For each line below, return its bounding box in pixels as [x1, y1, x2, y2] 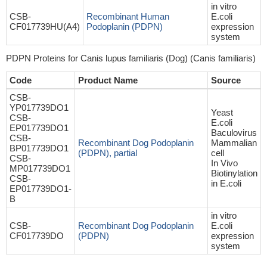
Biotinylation [211, 168, 257, 178]
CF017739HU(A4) [10, 21, 80, 32]
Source [211, 75, 241, 85]
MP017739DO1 [10, 163, 70, 173]
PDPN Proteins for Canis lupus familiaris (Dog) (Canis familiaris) [6, 53, 256, 63]
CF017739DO [10, 231, 64, 241]
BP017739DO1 [10, 143, 69, 153]
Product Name [78, 75, 138, 85]
